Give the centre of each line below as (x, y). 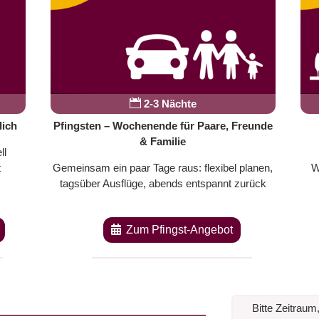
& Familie (163, 141)
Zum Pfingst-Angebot (179, 230)
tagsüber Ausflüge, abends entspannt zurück (163, 183)
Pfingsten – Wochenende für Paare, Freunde (163, 125)
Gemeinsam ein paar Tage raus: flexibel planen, (163, 167)
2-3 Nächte (168, 103)
